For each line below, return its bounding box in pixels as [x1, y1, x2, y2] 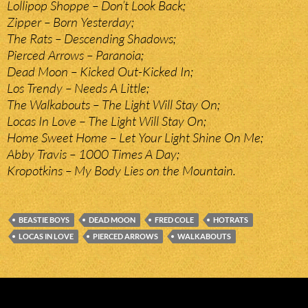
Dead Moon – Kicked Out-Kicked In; [7, 63, 193, 80]
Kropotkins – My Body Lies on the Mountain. [7, 162, 236, 179]
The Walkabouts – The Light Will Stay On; [7, 96, 220, 113]
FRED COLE [155, 215, 194, 225]
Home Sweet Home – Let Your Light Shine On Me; [7, 129, 263, 146]
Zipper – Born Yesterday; [7, 14, 134, 31]
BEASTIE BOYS [19, 215, 69, 225]
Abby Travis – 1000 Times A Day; [7, 146, 179, 163]
